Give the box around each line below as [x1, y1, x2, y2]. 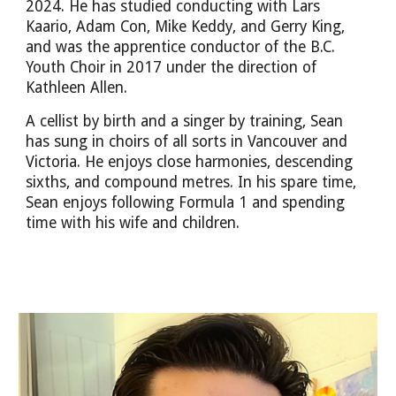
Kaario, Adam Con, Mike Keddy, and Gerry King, [26, 18, 346, 36]
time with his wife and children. [26, 213, 245, 232]
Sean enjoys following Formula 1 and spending [26, 193, 346, 211]
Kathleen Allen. [26, 79, 128, 97]
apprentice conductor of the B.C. [113, 38, 336, 57]
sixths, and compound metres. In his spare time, [26, 172, 357, 191]
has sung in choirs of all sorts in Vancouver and [26, 132, 348, 150]
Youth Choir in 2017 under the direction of [26, 58, 317, 77]
